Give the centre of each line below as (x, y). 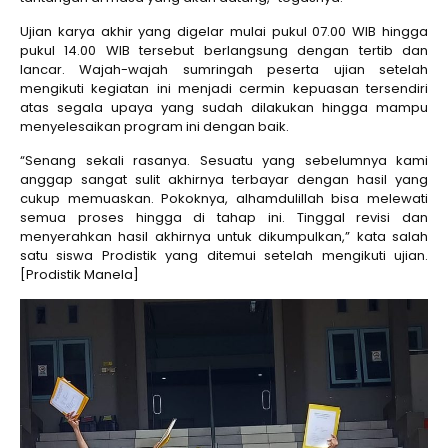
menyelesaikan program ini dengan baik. (154, 126)
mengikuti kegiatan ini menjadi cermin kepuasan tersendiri (224, 88)
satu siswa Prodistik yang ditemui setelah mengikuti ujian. (224, 255)
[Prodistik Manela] (79, 274)
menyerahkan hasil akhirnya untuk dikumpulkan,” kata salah (224, 236)
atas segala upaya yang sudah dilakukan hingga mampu (224, 107)
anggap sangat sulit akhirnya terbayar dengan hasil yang (224, 179)
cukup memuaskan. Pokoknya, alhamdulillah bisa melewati (224, 198)
